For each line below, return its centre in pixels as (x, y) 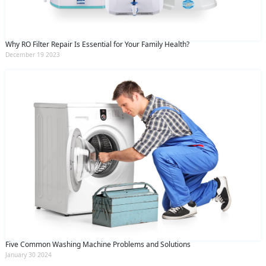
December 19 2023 (33, 55)
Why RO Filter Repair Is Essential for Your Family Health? (97, 45)
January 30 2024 (28, 255)
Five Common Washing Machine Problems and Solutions (98, 245)
